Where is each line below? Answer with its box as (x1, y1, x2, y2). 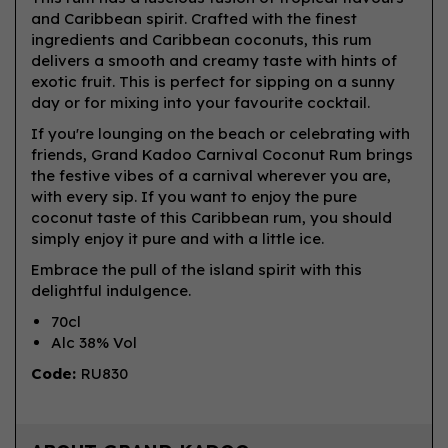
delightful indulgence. (31, 281, 195, 300)
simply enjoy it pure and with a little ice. (31, 229, 324, 248)
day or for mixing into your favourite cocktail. (31, 93, 370, 112)
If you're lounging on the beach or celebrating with (31, 124, 410, 143)
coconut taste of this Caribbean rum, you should (31, 208, 392, 227)
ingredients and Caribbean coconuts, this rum (31, 30, 372, 49)
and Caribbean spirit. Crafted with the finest (31, 9, 357, 28)
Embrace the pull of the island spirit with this (31, 260, 362, 279)
